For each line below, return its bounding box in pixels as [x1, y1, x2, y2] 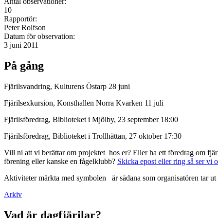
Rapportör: [4, 14, 39, 23]
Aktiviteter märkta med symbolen [4, 173, 108, 182]
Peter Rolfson [4, 23, 46, 32]
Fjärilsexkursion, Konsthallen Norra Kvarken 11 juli [4, 98, 165, 107]
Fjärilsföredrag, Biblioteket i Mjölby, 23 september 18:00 [4, 115, 178, 124]
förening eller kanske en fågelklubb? [4, 157, 117, 165]
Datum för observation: [4, 32, 77, 40]
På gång [4, 59, 44, 72]
